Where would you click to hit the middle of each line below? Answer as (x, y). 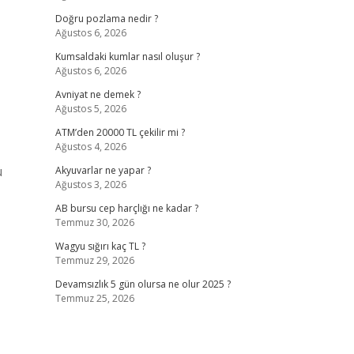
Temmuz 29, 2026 (94, 260)
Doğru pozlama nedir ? (106, 19)
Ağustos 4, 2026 (90, 147)
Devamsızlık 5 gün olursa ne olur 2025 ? (143, 284)
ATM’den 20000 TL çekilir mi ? (120, 132)
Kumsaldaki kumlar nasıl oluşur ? (127, 56)
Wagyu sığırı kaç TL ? (100, 246)
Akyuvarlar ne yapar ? (103, 170)
